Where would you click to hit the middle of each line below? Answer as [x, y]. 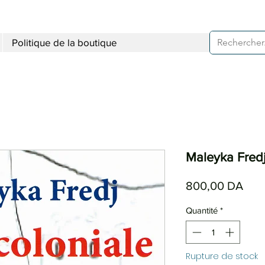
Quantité [202, 211]
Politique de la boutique [64, 42]
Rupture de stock [222, 256]
